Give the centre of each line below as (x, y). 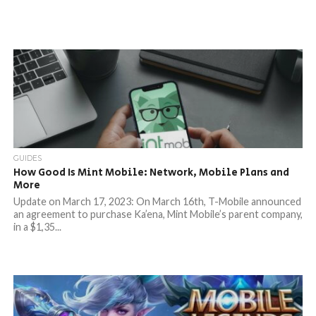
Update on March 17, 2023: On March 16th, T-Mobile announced (157, 201)
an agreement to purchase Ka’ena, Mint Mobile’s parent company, (158, 214)
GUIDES (27, 158)
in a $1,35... (37, 227)
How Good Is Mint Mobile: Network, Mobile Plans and (151, 172)
